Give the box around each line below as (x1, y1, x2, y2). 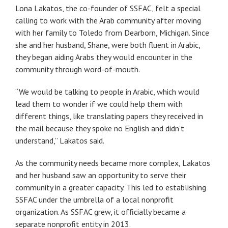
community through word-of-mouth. (15, 64, 140, 74)
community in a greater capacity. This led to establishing (15, 182, 206, 192)
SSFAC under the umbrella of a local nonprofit (15, 194, 174, 205)
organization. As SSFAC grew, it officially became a (15, 206, 186, 217)
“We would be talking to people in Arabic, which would (15, 86, 199, 97)
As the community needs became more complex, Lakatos (15, 157, 210, 168)
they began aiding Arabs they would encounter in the (15, 51, 192, 62)
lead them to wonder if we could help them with (15, 98, 183, 109)
